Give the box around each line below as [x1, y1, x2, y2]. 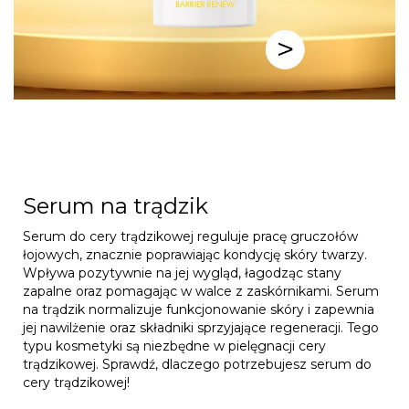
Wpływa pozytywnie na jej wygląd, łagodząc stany [23, 264, 341, 281]
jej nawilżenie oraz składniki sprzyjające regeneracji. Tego [23, 319, 379, 336]
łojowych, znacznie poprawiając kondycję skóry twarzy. [23, 246, 367, 263]
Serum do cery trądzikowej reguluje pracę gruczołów [23, 227, 358, 245]
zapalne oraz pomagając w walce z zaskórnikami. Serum [23, 282, 379, 299]
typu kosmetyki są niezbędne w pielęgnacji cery [23, 337, 326, 354]
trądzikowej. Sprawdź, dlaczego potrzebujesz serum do [23, 355, 372, 372]
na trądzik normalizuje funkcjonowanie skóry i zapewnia [23, 300, 374, 318]
